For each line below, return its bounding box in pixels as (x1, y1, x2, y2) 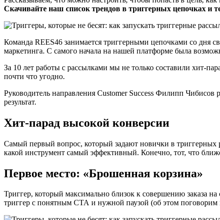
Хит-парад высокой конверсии (4, 116, 169, 129)
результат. (4, 97, 36, 106)
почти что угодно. (4, 72, 65, 81)
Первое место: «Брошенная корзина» (4, 166, 203, 180)
